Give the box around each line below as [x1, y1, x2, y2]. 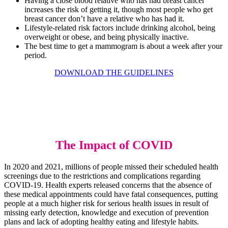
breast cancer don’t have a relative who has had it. [24, 14, 184, 23]
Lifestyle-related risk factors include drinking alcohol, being [24, 23, 215, 33]
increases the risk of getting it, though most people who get [24, 5, 213, 14]
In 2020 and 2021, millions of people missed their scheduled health [4, 162, 218, 171]
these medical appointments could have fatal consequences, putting [4, 189, 218, 198]
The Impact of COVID [55, 138, 173, 152]
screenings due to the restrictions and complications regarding [4, 171, 201, 180]
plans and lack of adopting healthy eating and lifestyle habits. [4, 217, 199, 226]
